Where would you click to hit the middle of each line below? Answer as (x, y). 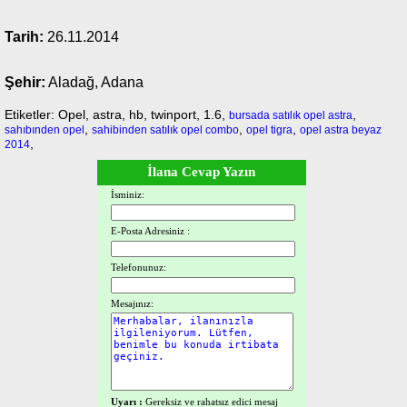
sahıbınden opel (45, 130)
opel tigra (269, 130)
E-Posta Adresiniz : (150, 231)
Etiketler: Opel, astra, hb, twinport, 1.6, (117, 114)
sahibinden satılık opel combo (165, 130)
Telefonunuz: (138, 267)
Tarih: (24, 37)
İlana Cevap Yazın (202, 172)
